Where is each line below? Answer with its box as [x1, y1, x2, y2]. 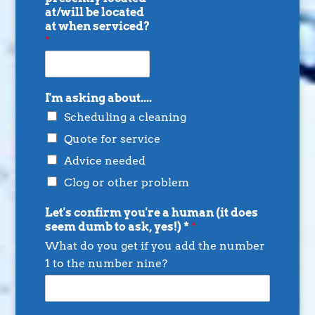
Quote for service [63, 132, 160, 146]
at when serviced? [44, 20, 150, 34]
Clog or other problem [63, 176, 189, 190]
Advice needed [63, 154, 146, 168]
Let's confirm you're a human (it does [44, 206, 258, 220]
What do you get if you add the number [44, 239, 265, 253]
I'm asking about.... [44, 91, 152, 105]
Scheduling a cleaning [63, 110, 186, 124]
